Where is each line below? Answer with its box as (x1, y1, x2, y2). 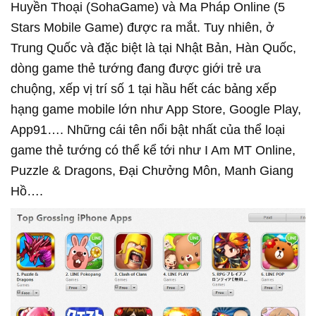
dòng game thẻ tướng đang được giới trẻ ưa (11, 61, 261, 76)
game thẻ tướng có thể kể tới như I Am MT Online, (11, 143, 296, 158)
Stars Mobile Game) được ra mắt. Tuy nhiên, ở (11, 20, 274, 35)
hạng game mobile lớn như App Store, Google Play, (11, 102, 301, 117)
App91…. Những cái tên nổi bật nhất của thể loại (11, 123, 285, 138)
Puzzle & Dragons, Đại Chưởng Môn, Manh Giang (11, 164, 293, 178)
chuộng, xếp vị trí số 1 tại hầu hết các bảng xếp (11, 82, 276, 97)
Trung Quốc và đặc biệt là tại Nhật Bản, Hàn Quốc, (11, 41, 296, 56)
